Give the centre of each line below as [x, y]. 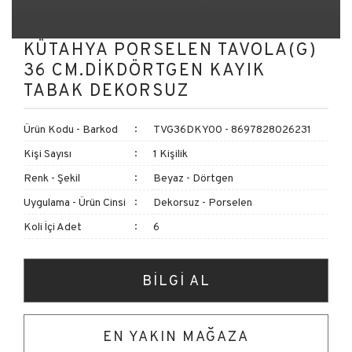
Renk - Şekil [52, 178]
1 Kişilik [170, 153]
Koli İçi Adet [53, 226]
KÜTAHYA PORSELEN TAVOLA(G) [170, 49]
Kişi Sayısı [48, 153]
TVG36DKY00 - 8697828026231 [232, 129]
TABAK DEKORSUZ [107, 90]
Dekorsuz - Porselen [203, 202]
